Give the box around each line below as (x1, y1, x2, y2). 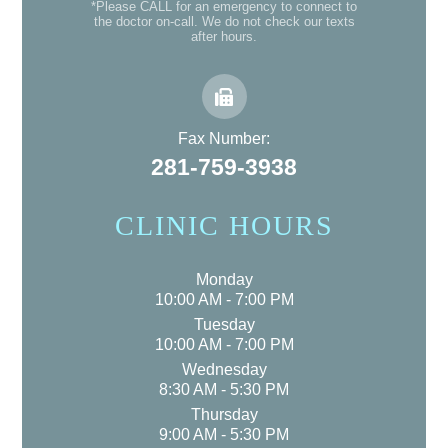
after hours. (191, 29, 257, 45)
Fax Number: (178, 130, 270, 148)
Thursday (190, 406, 258, 424)
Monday (195, 271, 253, 289)
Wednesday (181, 361, 267, 379)
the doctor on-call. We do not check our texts (93, 14, 355, 30)
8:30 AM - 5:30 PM (159, 381, 289, 399)
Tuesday (193, 316, 255, 334)
